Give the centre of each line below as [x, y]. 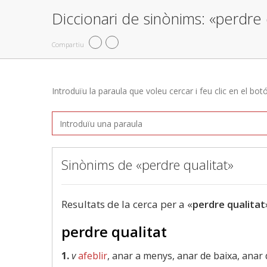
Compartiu [68, 44]
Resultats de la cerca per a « [127, 204]
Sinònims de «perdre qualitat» [148, 164]
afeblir [93, 256]
